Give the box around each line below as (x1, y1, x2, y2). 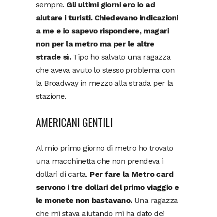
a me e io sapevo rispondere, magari (36, 26, 169, 35)
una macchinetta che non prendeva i (36, 156, 164, 166)
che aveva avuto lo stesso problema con (36, 65, 175, 75)
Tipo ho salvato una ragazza (71, 52, 171, 62)
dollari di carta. (36, 169, 90, 179)
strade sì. (36, 52, 71, 62)
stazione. (36, 91, 66, 101)
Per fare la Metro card (90, 169, 174, 179)
